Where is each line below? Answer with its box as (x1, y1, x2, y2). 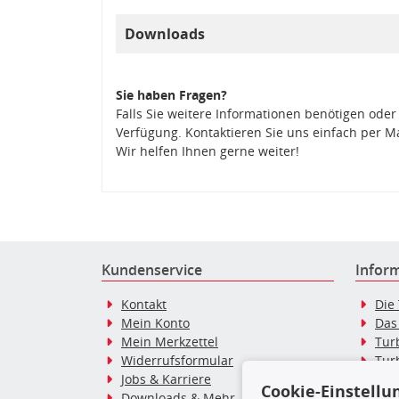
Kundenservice (102, 259, 202, 280)
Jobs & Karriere (121, 370, 211, 387)
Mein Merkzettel (121, 332, 218, 350)
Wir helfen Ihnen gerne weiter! (116, 142, 299, 159)
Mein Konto (121, 313, 190, 331)
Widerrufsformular (121, 351, 233, 369)
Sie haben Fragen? (116, 85, 227, 103)
